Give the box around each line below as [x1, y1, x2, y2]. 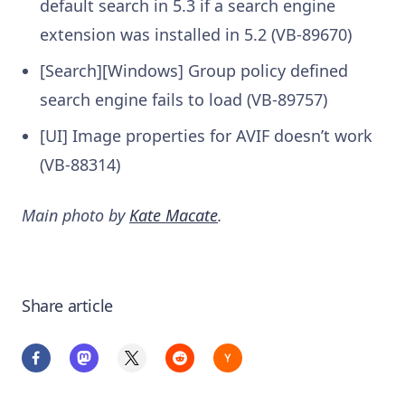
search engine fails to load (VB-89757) [40, 89, 327, 111]
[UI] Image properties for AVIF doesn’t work [40, 125, 372, 147]
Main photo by [22, 204, 129, 227]
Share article [22, 295, 113, 317]
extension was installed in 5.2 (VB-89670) [40, 24, 352, 46]
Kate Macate [129, 204, 218, 227]
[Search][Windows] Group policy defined [40, 60, 348, 82]
